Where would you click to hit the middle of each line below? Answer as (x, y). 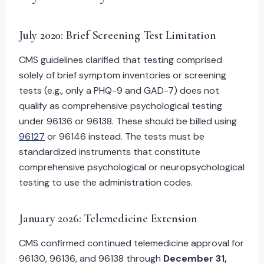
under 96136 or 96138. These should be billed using (128, 121)
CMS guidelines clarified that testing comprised (121, 60)
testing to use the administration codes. (106, 182)
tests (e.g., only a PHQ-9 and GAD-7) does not (119, 90)
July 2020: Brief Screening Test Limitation (118, 35)
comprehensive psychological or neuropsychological (132, 167)
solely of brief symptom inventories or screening (123, 75)
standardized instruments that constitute (110, 152)
